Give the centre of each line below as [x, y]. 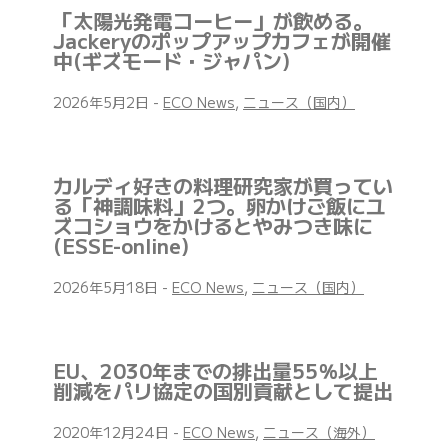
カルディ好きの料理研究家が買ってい [223, 186]
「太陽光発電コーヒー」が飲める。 [213, 21]
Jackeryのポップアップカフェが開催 [222, 41]
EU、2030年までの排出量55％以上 [215, 371]
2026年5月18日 [107, 287]
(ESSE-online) [121, 246]
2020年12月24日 [113, 432]
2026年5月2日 [103, 102]
